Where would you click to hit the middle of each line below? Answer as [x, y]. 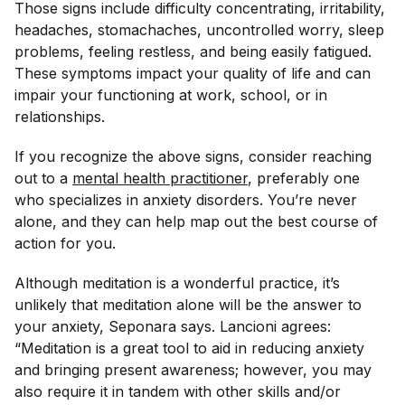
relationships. [62, 116]
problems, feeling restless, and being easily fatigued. [193, 51]
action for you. [67, 243]
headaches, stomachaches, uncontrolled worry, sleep [199, 29]
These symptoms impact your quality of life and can [193, 73]
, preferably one [306, 178]
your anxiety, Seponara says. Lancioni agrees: [173, 326]
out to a [43, 178]
